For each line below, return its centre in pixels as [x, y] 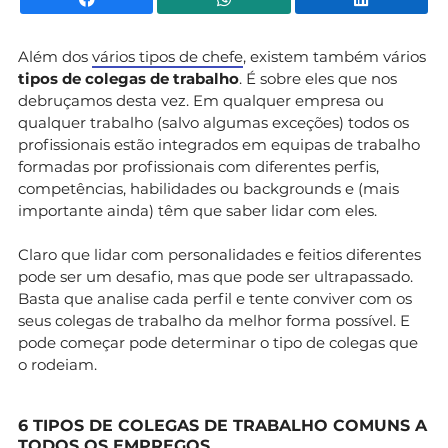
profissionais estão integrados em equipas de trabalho [219, 144]
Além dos [55, 56]
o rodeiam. [57, 364]
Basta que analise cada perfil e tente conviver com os [215, 298]
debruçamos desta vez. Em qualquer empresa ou [201, 100]
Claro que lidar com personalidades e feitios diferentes [219, 254]
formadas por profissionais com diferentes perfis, [198, 166]
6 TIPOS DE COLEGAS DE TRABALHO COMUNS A [222, 425]
